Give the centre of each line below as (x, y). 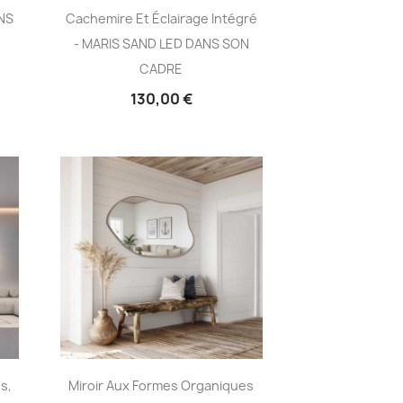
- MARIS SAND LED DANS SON (161, 43)
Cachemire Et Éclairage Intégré (161, 18)
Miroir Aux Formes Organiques (161, 385)
